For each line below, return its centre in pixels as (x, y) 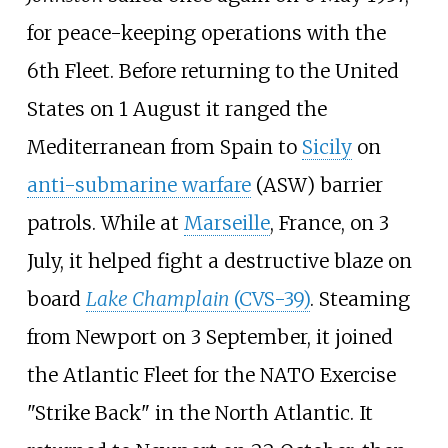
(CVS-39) (271, 299)
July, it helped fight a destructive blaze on (219, 261)
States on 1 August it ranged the (176, 109)
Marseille (226, 223)
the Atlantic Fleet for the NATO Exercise (211, 375)
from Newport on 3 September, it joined (209, 337)
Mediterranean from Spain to (164, 147)
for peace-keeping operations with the (206, 33)
